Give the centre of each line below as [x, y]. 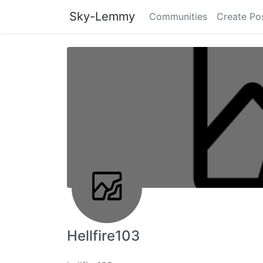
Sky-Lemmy [102, 16]
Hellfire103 [103, 236]
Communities [178, 16]
